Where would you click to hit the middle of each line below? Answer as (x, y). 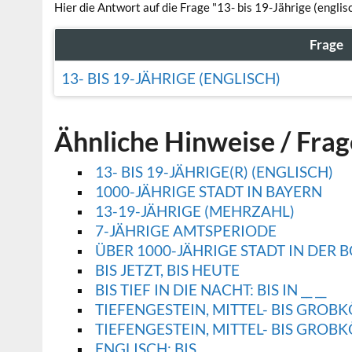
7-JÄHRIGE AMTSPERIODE (185, 231)
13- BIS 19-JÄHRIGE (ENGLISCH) (170, 79)
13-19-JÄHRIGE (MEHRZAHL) (194, 211)
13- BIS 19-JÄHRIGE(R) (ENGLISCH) (214, 172)
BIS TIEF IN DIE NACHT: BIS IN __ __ (210, 290)
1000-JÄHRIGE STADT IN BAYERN (208, 192)
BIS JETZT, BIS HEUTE (167, 270)
